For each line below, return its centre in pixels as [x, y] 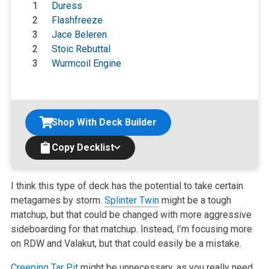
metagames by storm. [57, 201]
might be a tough [195, 201]
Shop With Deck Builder [104, 122]
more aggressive [214, 215]
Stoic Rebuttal [81, 49]
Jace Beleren [79, 35]
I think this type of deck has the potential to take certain [127, 186]
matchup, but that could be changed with [94, 215]
